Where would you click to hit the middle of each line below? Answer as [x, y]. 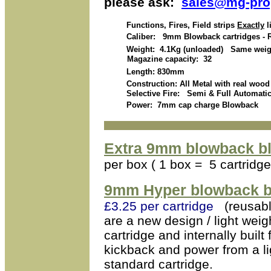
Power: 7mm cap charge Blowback [192, 105]
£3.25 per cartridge [159, 206]
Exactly [251, 25]
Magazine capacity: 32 [169, 59]
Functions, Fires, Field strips [176, 25]
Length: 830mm [149, 72]
